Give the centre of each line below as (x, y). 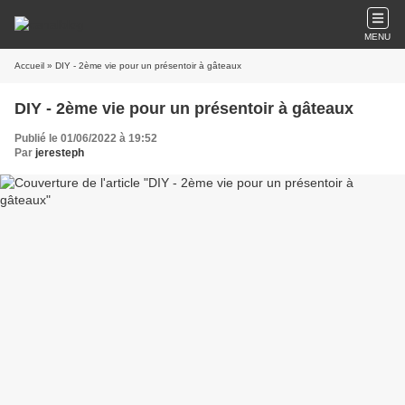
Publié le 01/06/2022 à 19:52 (86, 138)
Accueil (29, 66)
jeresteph (60, 153)
